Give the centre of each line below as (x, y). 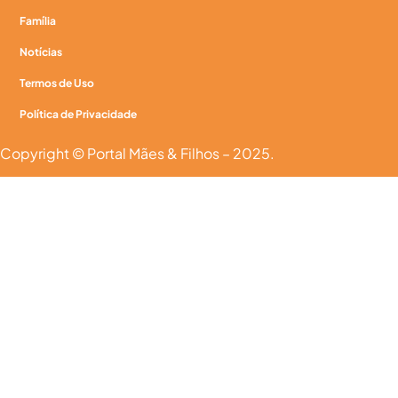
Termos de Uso (57, 83)
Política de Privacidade (78, 114)
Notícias (41, 52)
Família (38, 20)
